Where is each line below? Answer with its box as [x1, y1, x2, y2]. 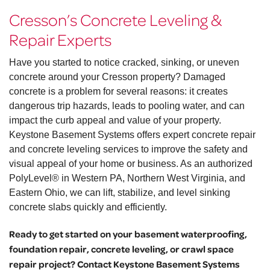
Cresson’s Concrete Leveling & [9, 9, 221, 30]
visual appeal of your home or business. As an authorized [9, 159, 253, 169]
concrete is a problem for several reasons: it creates [9, 86, 228, 97]
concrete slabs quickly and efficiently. [9, 202, 167, 213]
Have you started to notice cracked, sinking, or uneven [9, 57, 239, 68]
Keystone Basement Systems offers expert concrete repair [9, 130, 256, 140]
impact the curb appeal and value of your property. [9, 115, 221, 126]
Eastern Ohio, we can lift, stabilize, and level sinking [9, 187, 230, 198]
